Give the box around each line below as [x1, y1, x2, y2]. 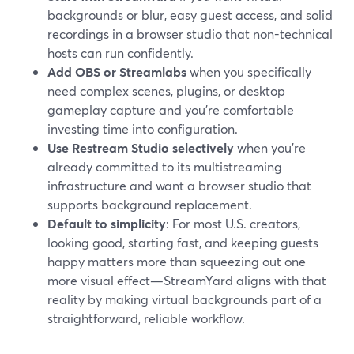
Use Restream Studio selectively [47, 139, 234, 156]
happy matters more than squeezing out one [47, 253, 306, 269]
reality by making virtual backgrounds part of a [47, 291, 322, 307]
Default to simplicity [47, 215, 166, 232]
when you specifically [186, 63, 311, 80]
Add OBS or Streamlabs [47, 63, 186, 80]
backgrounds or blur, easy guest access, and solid [47, 6, 333, 23]
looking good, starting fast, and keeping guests [47, 234, 318, 250]
